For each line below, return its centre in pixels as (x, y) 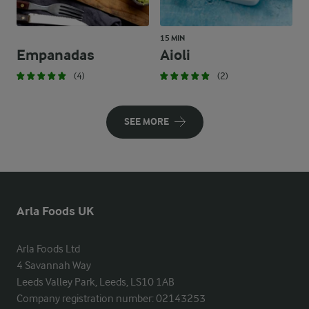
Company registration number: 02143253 (111, 299)
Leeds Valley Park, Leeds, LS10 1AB (96, 282)
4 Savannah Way (54, 266)
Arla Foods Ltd (48, 249)
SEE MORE (146, 122)
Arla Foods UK (55, 211)
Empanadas (56, 55)
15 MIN (172, 38)
